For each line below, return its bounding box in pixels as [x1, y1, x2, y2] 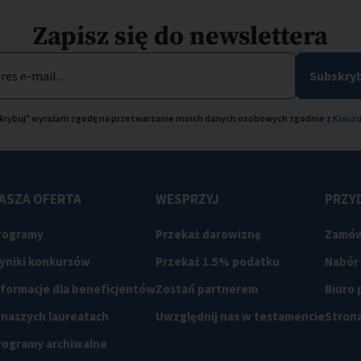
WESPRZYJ [155, 190, 219, 209]
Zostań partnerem [155, 281, 258, 297]
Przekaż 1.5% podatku [155, 254, 280, 270]
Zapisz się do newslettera [33, 21, 328, 54]
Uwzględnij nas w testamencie [155, 309, 325, 325]
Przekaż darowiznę [155, 226, 261, 243]
